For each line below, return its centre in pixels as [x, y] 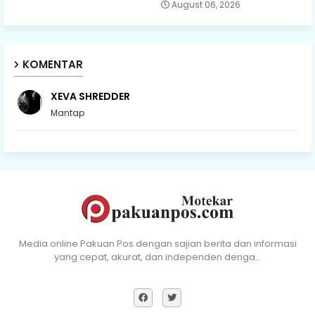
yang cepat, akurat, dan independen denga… [157, 257]
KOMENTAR [53, 64]
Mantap [67, 112]
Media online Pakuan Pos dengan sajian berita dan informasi [157, 243]
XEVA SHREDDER [90, 96]
